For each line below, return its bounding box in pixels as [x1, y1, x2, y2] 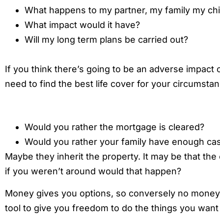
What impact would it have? [25, 19, 140, 30]
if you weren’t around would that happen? [5, 166, 181, 177]
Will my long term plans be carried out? [25, 34, 188, 45]
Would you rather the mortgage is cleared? [25, 122, 204, 133]
